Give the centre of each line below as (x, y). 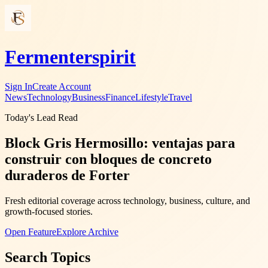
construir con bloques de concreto (108, 159)
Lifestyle (152, 97)
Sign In (19, 86)
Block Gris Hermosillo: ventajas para (120, 143)
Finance (120, 97)
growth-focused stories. (49, 211)
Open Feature (31, 232)
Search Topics (48, 257)
